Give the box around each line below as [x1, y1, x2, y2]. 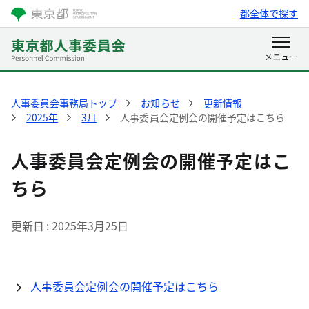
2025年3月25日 [51, 217, 129, 234]
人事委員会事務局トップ [11, 96, 118, 110]
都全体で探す [239, 6, 298, 20]
